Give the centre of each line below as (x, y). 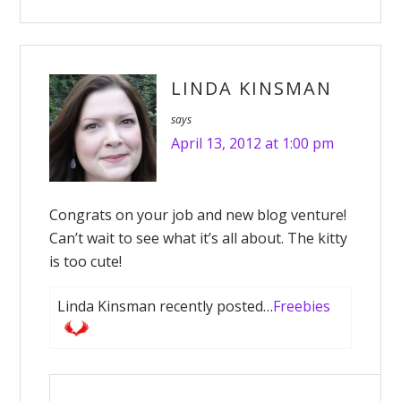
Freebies (302, 306)
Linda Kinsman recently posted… (166, 306)
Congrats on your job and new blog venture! (198, 215)
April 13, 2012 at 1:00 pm (253, 143)
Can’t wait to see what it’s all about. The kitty (199, 238)
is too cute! (86, 261)
